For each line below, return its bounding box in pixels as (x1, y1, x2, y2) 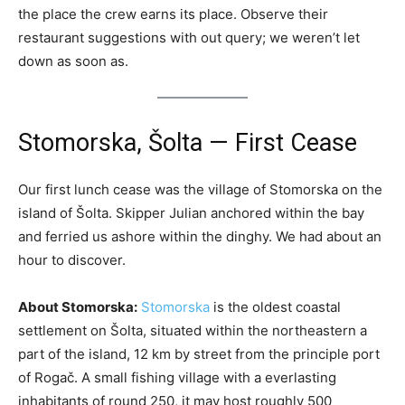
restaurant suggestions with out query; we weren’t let (18, 28, 360, 46)
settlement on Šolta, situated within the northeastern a (18, 321, 367, 339)
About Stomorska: (18, 297, 137, 316)
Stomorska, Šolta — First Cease (18, 127, 357, 157)
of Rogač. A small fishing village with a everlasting (18, 368, 336, 386)
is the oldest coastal (210, 297, 341, 316)
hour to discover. (18, 250, 126, 268)
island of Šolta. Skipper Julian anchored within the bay (18, 203, 364, 221)
